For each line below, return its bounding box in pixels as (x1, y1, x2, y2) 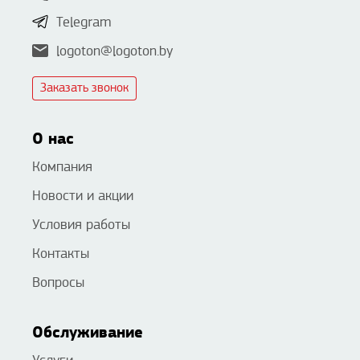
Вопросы (32, 275, 84, 291)
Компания (32, 159, 92, 175)
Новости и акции (32, 188, 133, 204)
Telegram (56, 14, 112, 31)
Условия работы (32, 217, 130, 233)
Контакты (32, 246, 89, 262)
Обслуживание (32, 323, 143, 342)
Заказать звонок (40, 81, 129, 96)
